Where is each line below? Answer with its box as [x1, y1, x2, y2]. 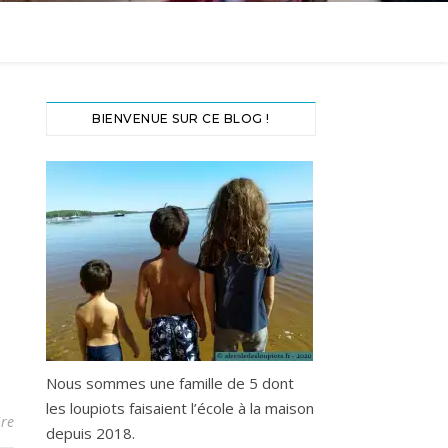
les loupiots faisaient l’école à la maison [46, 398, 314, 418]
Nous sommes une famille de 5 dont [46, 373, 294, 393]
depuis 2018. [46, 423, 135, 443]
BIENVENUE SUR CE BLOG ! [92, 111, 270, 126]
